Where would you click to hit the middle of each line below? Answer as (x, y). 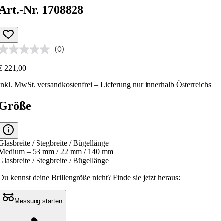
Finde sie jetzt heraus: (147, 177)
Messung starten (38, 201)
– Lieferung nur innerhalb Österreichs (152, 85)
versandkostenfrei (65, 85)
